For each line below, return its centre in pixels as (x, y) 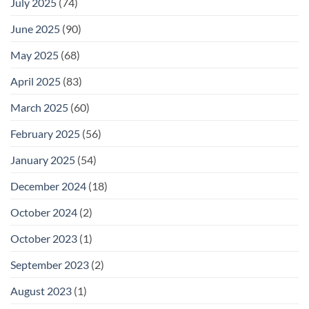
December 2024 (48, 186)
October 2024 (44, 212)
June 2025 (35, 28)
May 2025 (34, 54)
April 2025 (36, 81)
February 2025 (45, 133)
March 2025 (39, 107)
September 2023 (50, 264)
